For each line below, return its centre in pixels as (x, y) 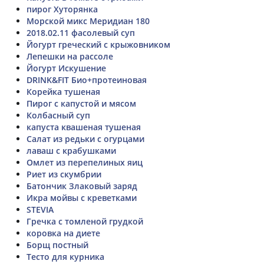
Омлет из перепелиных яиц (85, 162)
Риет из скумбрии (64, 174)
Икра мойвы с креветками (82, 197)
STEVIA (40, 209)
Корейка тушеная (63, 91)
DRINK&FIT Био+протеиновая (87, 80)
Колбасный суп (58, 115)
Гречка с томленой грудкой (85, 221)
